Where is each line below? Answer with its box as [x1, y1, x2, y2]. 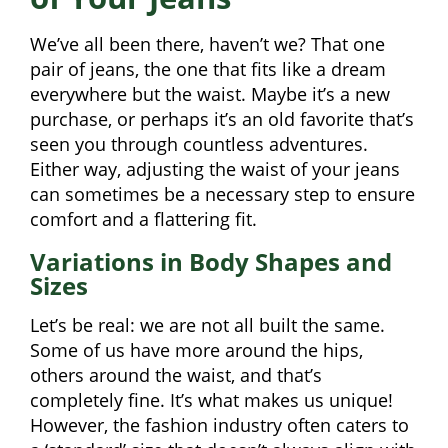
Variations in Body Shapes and [30, 244, 392, 278]
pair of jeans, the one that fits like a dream [30, 56, 386, 81]
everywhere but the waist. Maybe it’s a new [30, 81, 390, 106]
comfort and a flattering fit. [30, 206, 257, 231]
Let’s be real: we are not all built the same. [30, 312, 385, 337]
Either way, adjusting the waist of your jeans [30, 156, 400, 181]
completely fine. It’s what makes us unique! [30, 387, 393, 412]
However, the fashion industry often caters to [30, 412, 409, 437]
